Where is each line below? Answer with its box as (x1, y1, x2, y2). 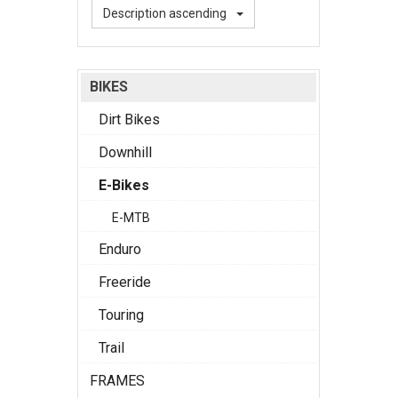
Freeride (99, 274, 151, 291)
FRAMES (90, 372, 145, 389)
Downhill (99, 144, 152, 161)
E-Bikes (99, 177, 149, 194)
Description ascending (103, 6, 227, 20)
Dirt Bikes (99, 111, 160, 128)
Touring (99, 306, 144, 323)
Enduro (99, 241, 141, 258)
